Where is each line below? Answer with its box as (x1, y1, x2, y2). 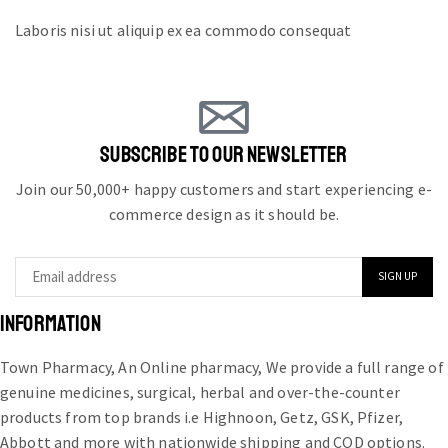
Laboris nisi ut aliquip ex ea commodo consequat (15, 20, 352, 41)
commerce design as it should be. (108, 203, 340, 224)
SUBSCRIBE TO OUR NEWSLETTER (100, 140, 348, 169)
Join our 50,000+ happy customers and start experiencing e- (15, 178, 433, 199)
